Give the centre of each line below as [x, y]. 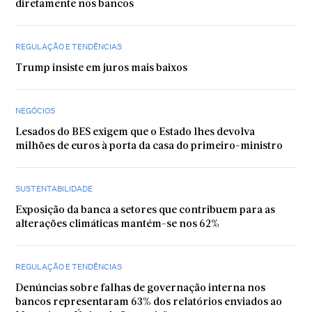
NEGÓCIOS [36, 111]
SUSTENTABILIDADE [54, 189]
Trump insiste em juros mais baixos [102, 69]
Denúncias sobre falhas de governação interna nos [141, 289]
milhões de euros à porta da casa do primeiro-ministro [149, 147]
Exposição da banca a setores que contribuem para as [146, 211]
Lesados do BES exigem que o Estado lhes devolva [135, 133]
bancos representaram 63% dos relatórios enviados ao [149, 303]
